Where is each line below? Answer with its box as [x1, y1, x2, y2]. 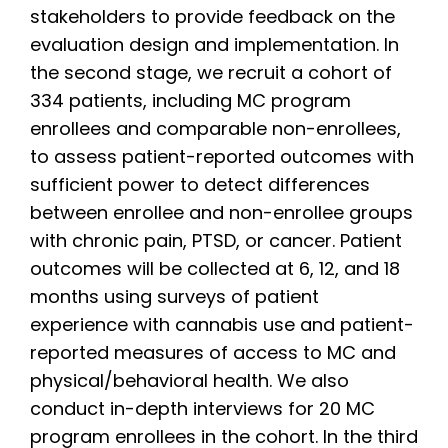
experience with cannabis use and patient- [30, 312, 414, 341]
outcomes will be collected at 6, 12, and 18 [30, 256, 400, 285]
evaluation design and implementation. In [30, 32, 399, 61]
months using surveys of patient [30, 284, 319, 313]
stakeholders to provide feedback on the [30, 4, 395, 33]
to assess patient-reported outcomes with [30, 144, 414, 173]
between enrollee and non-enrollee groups [30, 200, 413, 229]
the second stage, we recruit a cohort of [30, 60, 392, 89]
